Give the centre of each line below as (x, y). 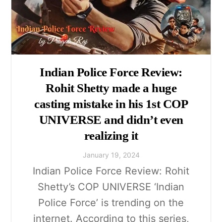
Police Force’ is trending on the (111, 203)
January (96, 155)
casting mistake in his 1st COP (111, 104)
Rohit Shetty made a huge (111, 88)
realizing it (111, 135)
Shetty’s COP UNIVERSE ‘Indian (111, 187)
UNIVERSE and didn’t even (111, 119)
